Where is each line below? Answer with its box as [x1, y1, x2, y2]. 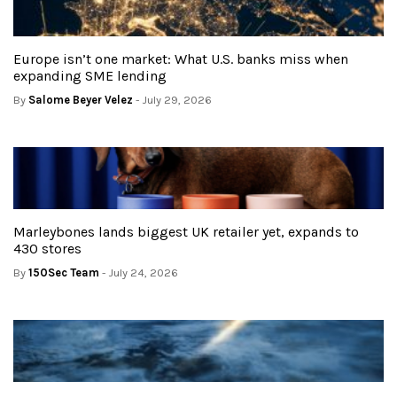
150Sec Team [28, 265, 99, 279]
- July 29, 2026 [133, 92, 212, 106]
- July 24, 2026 [99, 265, 178, 279]
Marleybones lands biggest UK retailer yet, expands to [13, 222, 359, 240]
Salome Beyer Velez [28, 92, 133, 106]
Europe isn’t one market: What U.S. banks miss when [13, 50, 348, 67]
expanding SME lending [13, 66, 170, 84]
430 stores [13, 239, 85, 257]
